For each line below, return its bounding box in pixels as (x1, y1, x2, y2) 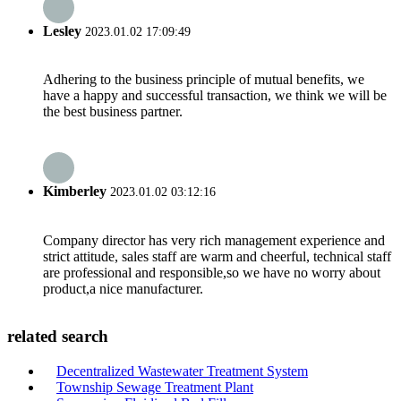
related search (7, 327, 108, 346)
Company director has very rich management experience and (43, 232, 385, 248)
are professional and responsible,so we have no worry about (43, 264, 380, 280)
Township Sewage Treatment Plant (56, 380, 253, 395)
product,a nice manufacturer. (43, 280, 203, 296)
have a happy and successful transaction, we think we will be (43, 88, 387, 104)
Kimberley (43, 183, 107, 200)
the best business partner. (43, 104, 183, 120)
